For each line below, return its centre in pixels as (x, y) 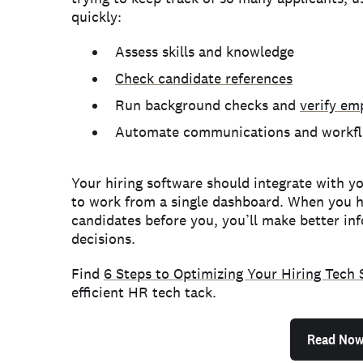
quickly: (96, 17)
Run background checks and (207, 105)
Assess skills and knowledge (205, 51)
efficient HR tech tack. (144, 292)
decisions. (103, 239)
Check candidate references (204, 78)
